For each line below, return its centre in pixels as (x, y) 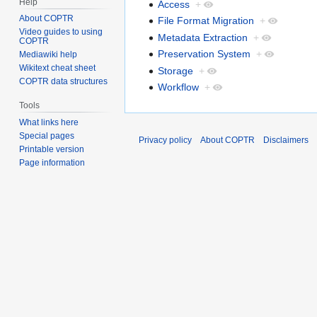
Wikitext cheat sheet (58, 68)
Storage (176, 70)
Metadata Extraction (203, 37)
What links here (49, 123)
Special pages (47, 136)
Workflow (179, 87)
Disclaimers (286, 140)
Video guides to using (61, 32)
